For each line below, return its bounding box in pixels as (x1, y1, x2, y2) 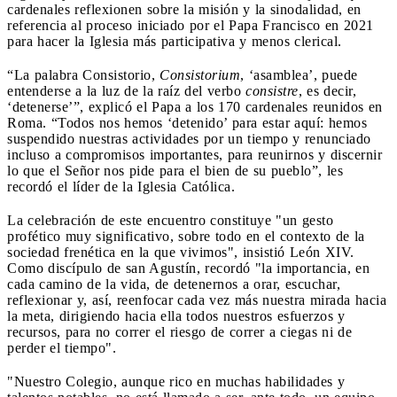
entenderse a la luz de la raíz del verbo (7, 82, 245, 98)
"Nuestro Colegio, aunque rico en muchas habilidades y (7, 373, 345, 389)
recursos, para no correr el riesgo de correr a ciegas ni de (7, 323, 352, 339)
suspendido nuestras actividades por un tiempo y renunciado (7, 130, 371, 146)
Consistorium (160, 66, 240, 82)
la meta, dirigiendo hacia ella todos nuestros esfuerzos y (7, 307, 346, 323)
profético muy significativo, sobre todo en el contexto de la (7, 228, 365, 244)
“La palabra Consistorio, (7, 66, 160, 82)
